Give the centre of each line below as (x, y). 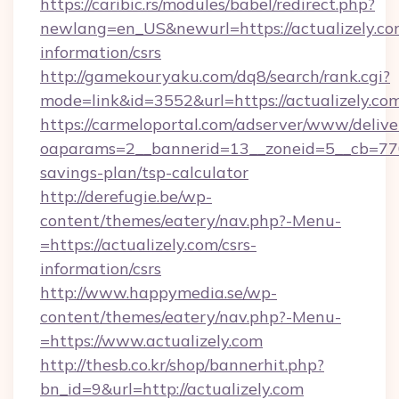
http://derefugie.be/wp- (126, 196)
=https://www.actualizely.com (151, 341)
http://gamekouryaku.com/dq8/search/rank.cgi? (215, 76)
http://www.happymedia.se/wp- (159, 293)
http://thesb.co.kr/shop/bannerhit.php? (182, 365)
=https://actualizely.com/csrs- (148, 244)
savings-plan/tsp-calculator (144, 172)
